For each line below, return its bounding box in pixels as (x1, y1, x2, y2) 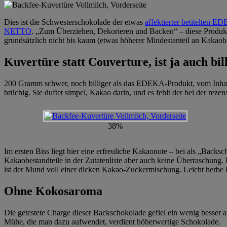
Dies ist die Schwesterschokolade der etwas (4, 17, 145, 26)
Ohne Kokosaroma (4, 184, 102, 198)
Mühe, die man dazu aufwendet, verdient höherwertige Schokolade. (4, 217, 220, 226)
